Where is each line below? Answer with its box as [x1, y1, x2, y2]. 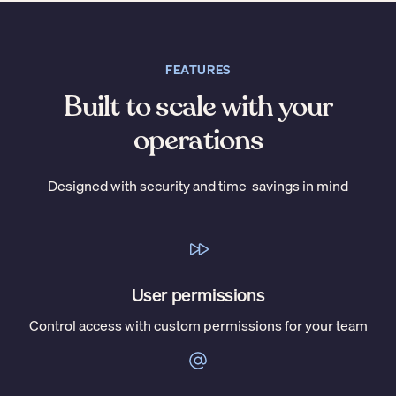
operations [133, 121, 263, 160]
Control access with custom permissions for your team [28, 314, 368, 337]
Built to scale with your [63, 88, 333, 126]
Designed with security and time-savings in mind [48, 174, 348, 197]
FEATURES [165, 60, 231, 80]
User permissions [131, 281, 265, 308]
